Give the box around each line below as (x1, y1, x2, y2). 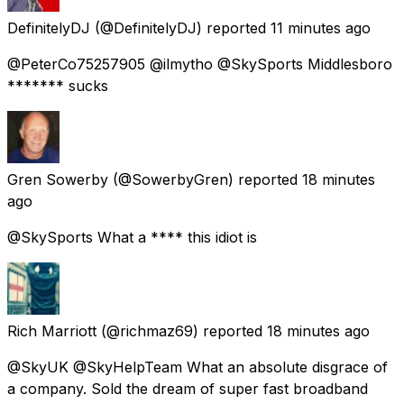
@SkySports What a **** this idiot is (7, 227, 257, 246)
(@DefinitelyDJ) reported (95, 18, 266, 37)
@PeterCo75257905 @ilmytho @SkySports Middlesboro (7, 54, 392, 73)
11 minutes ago (271, 18, 371, 37)
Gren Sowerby (7, 170, 108, 188)
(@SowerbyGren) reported (113, 170, 298, 188)
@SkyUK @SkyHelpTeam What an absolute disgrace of (7, 357, 388, 376)
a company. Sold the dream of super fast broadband (7, 379, 368, 398)
